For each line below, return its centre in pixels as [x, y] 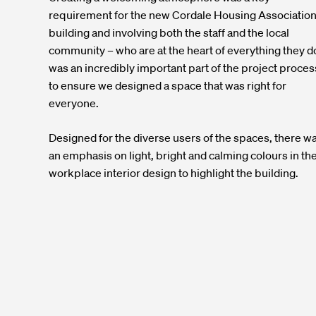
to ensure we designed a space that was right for [167, 85]
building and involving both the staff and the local [169, 32]
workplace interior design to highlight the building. [173, 172]
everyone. [73, 103]
